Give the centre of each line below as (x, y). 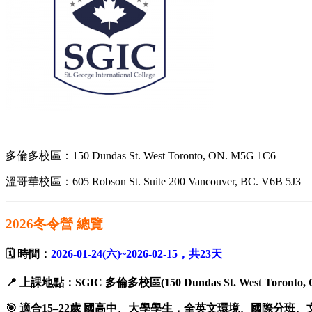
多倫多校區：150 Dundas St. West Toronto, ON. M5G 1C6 (141, 155)
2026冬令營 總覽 (54, 224)
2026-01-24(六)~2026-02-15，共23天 (136, 254)
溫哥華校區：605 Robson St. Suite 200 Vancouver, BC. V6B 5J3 (153, 181)
